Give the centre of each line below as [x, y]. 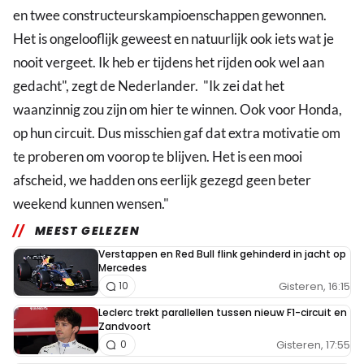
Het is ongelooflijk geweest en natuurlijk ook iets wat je [173, 39]
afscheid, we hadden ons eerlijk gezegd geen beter [162, 180]
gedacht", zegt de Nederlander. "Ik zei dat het [149, 86]
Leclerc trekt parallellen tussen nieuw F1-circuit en [223, 313]
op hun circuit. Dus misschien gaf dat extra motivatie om [177, 133]
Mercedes [123, 268]
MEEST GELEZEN [87, 231]
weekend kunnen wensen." [91, 204]
